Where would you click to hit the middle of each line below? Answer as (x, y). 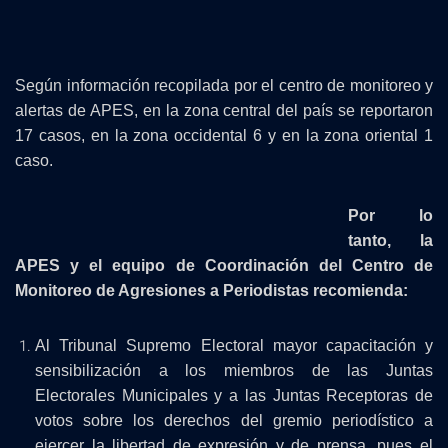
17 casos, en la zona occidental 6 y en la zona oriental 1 (224, 135)
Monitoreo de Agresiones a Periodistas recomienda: (211, 290)
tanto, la (390, 240)
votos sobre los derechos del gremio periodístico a (234, 420)
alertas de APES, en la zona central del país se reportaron (224, 110)
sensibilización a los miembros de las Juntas (234, 370)
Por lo (390, 215)
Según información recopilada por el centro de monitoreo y (224, 85)
